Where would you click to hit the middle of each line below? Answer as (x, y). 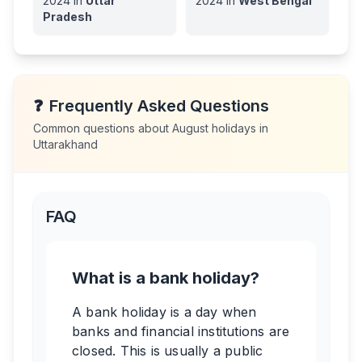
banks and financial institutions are (181, 331)
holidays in (238, 128)
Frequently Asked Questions (159, 106)
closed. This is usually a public (168, 351)
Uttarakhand (65, 144)
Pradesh (67, 17)
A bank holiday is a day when (164, 312)
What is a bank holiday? (166, 278)
